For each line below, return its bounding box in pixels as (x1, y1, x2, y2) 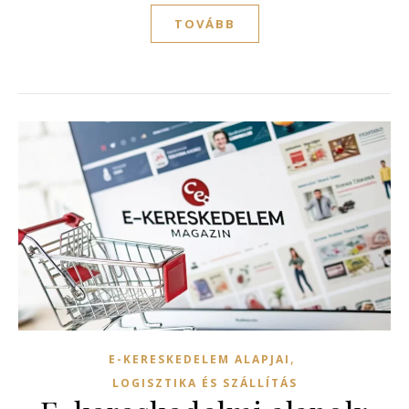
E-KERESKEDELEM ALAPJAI (108, 351, 290, 368)
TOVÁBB (173, 15, 236, 32)
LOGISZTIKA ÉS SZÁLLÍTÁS (111, 375, 298, 392)
